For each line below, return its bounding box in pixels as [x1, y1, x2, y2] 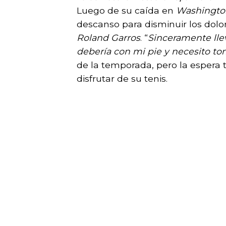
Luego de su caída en [77, 5, 176, 16]
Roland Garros [77, 32, 140, 43]
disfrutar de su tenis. [77, 73, 167, 84]
